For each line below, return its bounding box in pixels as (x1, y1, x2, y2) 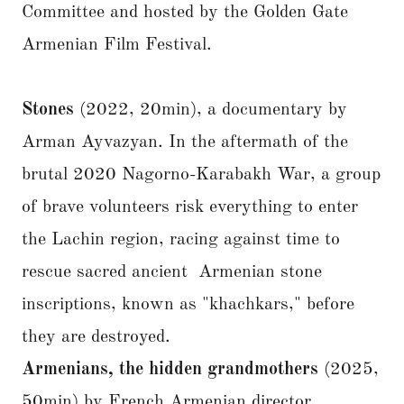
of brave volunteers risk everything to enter (22, 198, 358, 217)
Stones (22, 101, 79, 120)
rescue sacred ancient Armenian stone (22, 263, 322, 282)
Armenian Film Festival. (22, 36, 212, 55)
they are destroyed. (22, 328, 176, 347)
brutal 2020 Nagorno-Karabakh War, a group (22, 166, 381, 185)
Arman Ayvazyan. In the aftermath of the (22, 133, 348, 152)
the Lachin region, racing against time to (22, 231, 340, 250)
